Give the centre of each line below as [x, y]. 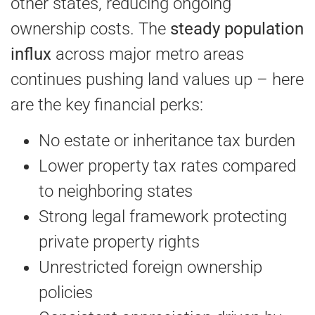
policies [66, 292]
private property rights [119, 242]
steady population [237, 29]
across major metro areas [148, 54]
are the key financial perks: [107, 105]
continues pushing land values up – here [157, 80]
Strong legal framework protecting [163, 216]
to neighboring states [116, 191]
